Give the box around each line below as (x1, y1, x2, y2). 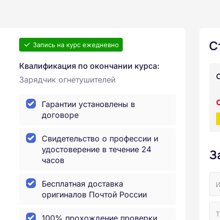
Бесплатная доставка (41, 179, 123, 189)
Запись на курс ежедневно (32, 41, 119, 49)
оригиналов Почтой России (41, 190, 147, 199)
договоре (41, 110, 79, 120)
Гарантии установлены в (41, 99, 135, 109)
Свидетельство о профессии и (41, 134, 158, 143)
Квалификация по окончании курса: (19, 61, 160, 71)
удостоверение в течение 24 (41, 144, 151, 154)
